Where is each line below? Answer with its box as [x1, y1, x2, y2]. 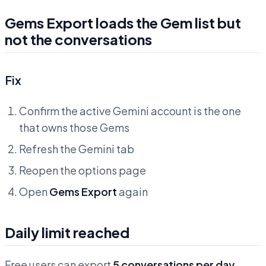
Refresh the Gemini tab [19, 142, 134, 156]
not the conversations [5, 30, 152, 49]
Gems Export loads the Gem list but [5, 14, 241, 32]
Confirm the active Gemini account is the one [19, 104, 241, 118]
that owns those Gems [19, 121, 129, 135]
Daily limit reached [5, 223, 129, 242]
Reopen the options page [19, 163, 146, 178]
